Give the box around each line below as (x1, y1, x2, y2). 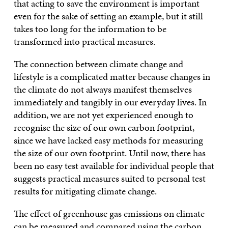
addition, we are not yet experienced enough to (13, 107, 193, 122)
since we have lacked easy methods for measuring (13, 133, 203, 147)
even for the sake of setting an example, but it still (13, 9, 203, 23)
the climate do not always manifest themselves (13, 82, 192, 96)
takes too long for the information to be (13, 21, 166, 36)
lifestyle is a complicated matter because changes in (13, 69, 210, 83)
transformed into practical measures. (13, 34, 155, 48)
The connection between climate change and (13, 56, 183, 71)
